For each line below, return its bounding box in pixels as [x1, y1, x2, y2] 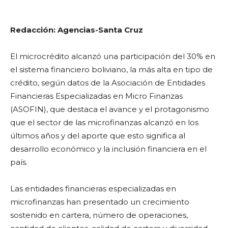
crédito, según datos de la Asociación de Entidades [10, 78, 205, 88]
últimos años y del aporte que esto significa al [10, 131, 185, 140]
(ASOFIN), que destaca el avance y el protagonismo [10, 104, 209, 114]
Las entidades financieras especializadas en [10, 184, 176, 193]
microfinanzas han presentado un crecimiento [10, 197, 189, 207]
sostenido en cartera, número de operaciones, [10, 210, 188, 220]
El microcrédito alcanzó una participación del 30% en [10, 51, 215, 61]
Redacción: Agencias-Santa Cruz [10, 25, 143, 35]
